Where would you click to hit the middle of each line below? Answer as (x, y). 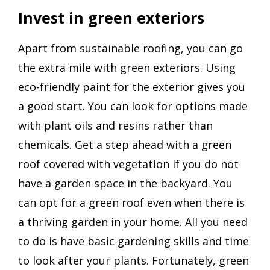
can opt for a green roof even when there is (131, 203)
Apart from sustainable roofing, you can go (130, 49)
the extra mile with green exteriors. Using (127, 68)
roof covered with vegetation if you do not (128, 164)
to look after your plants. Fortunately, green (133, 261)
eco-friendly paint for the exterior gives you (132, 87)
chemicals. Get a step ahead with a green (125, 145)
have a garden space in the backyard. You (125, 184)
